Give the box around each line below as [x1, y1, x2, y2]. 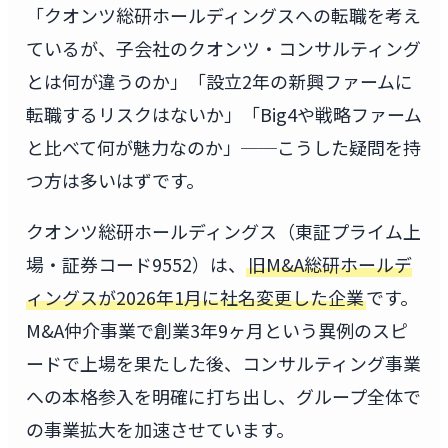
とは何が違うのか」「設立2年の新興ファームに [25, 68, 413, 94]
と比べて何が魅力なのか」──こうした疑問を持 [25, 134, 421, 160]
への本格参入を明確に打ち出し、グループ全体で [25, 382, 421, 409]
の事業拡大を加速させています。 [25, 415, 294, 442]
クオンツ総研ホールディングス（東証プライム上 [25, 217, 421, 244]
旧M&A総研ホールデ [247, 250, 412, 277]
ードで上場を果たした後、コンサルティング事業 [25, 349, 421, 376]
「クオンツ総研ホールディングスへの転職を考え [25, 2, 421, 28]
